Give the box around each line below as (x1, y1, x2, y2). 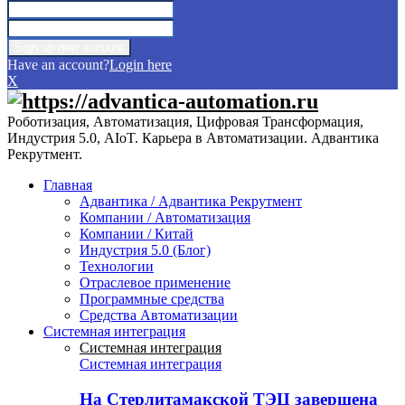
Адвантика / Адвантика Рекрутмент (80, 193, 302, 210)
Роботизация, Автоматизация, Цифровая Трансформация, (7, 114, 363, 130)
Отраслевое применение (80, 275, 231, 291)
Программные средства (80, 291, 224, 307)
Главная (43, 177, 92, 193)
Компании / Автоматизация (80, 210, 250, 226)
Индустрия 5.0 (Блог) (80, 242, 211, 259)
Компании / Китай (80, 226, 193, 242)
